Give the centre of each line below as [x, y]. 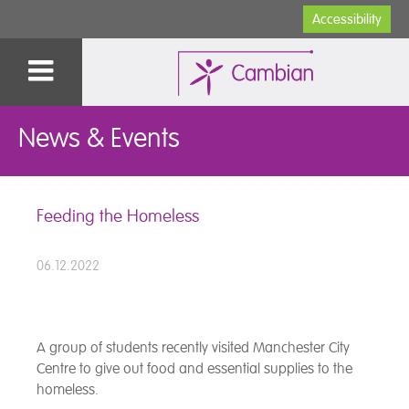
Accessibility [347, 19]
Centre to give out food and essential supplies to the [194, 369]
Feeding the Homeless [118, 216]
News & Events [99, 139]
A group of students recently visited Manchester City [193, 348]
